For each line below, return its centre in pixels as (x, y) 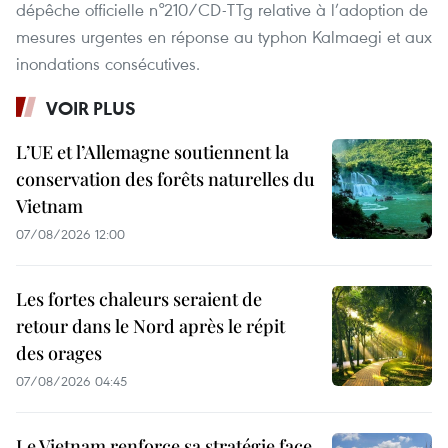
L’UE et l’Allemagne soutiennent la (152, 151)
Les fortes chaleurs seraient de (139, 298)
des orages (59, 352)
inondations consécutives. (108, 63)
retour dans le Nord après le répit (150, 325)
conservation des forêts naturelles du (165, 178)
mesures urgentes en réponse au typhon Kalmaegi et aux (224, 36)
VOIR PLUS (91, 107)
